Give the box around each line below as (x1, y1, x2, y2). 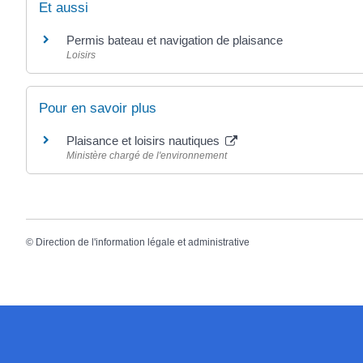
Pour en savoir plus (39, 100, 156, 116)
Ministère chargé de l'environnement (66, 149, 227, 161)
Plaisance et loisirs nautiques (66, 133, 223, 147)
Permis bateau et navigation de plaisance (66, 32, 283, 47)
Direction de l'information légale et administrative (36, 237, 250, 249)
